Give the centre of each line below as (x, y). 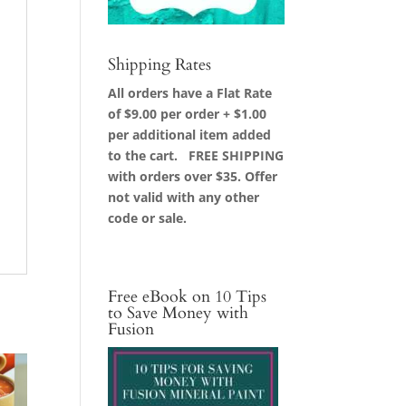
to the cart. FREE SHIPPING (196, 155)
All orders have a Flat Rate (190, 92)
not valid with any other (184, 197)
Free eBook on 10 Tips (188, 296)
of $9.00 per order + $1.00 (188, 113)
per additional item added (190, 134)
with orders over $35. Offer (193, 176)
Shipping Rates (160, 64)
